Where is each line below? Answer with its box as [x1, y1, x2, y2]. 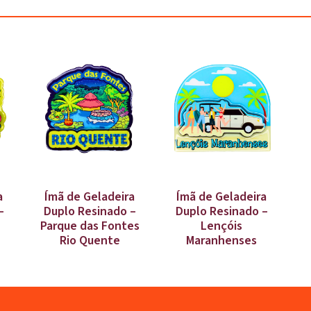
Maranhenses [186, 231, 257, 249]
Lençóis [201, 217, 242, 235]
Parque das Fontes [40, 217, 140, 235]
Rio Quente [59, 231, 120, 249]
